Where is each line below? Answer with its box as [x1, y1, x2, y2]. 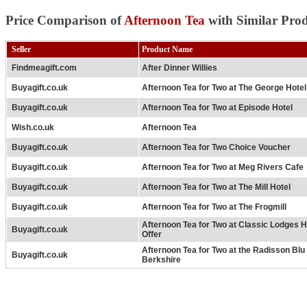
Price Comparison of [5, 12, 124, 27]
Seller [10, 45, 31, 55]
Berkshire [142, 255, 181, 265]
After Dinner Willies [142, 63, 217, 73]
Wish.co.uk [10, 123, 54, 133]
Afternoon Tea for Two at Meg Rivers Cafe [142, 162, 304, 173]
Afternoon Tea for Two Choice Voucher [142, 143, 291, 153]
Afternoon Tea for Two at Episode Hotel [142, 103, 293, 113]
